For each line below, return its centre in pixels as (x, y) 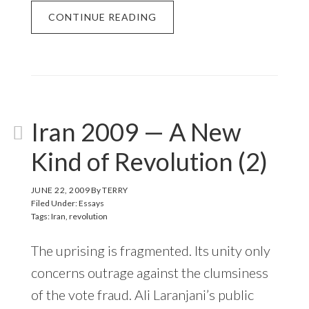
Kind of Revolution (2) (149, 161)
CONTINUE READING (102, 17)
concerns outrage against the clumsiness (149, 272)
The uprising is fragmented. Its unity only (150, 250)
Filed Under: (54, 203)
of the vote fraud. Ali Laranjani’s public (142, 294)
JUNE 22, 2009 (60, 190)
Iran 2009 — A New (136, 131)
